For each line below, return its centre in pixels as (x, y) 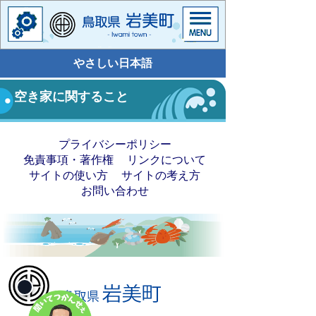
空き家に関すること (71, 97)
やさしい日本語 (113, 63)
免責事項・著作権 (68, 160)
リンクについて (166, 160)
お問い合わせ (115, 191)
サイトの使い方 (68, 175)
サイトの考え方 (161, 175)
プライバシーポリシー (115, 144)
